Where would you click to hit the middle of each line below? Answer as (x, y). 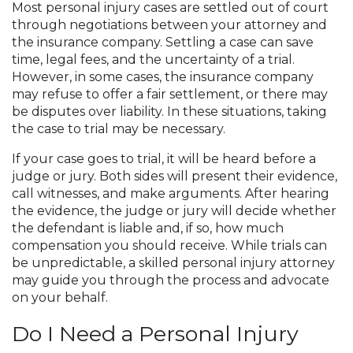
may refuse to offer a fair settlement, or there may (170, 94)
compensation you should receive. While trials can (169, 245)
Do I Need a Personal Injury (155, 334)
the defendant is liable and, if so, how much (148, 228)
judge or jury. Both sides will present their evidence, (175, 176)
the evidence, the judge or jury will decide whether (174, 211)
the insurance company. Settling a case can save (163, 42)
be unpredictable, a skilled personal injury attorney (173, 263)
